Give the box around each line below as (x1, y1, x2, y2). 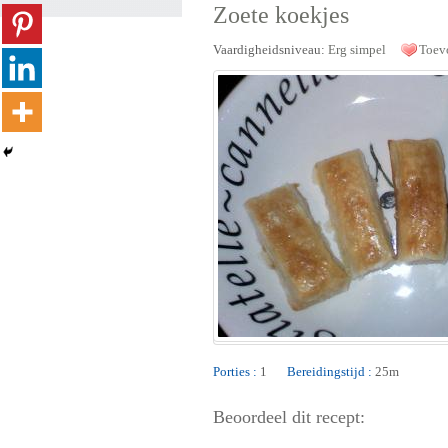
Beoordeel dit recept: (213, 407, 365, 428)
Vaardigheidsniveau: (213, 42, 328, 57)
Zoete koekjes (213, 2, 349, 28)
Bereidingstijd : (287, 364, 372, 379)
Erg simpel (328, 42, 386, 57)
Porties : (213, 364, 257, 379)
